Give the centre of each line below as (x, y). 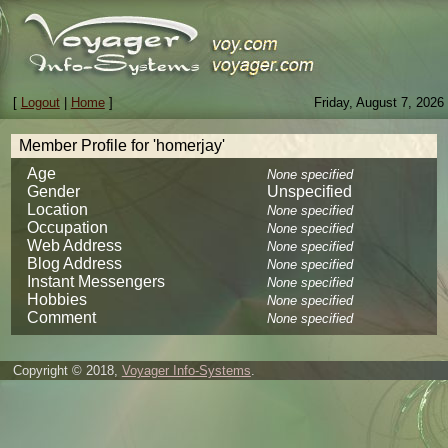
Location (58, 209)
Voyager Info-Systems (186, 370)
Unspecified (310, 191)
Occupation (68, 227)
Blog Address (75, 263)
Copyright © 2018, (67, 370)
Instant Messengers (96, 281)
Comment (62, 317)
